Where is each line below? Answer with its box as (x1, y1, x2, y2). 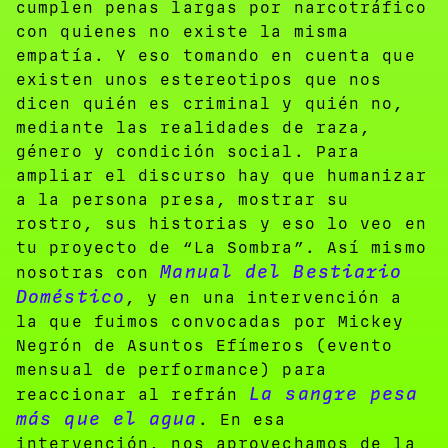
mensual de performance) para (16, 359, 327, 379)
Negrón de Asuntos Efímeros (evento (16, 335, 394, 355)
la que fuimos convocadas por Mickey (16, 311, 405, 331)
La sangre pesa (249, 382, 419, 405)
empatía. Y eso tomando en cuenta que (16, 45, 416, 65)
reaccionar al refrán (16, 384, 250, 404)
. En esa (197, 409, 287, 429)
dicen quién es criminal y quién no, (16, 93, 405, 113)
